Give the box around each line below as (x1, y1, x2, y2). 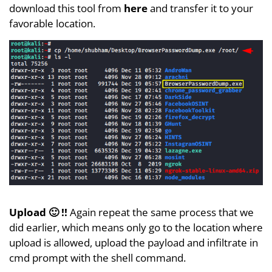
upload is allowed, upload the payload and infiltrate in (9, 236, 258, 250)
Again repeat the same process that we (67, 205, 254, 219)
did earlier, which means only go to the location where (9, 220, 263, 234)
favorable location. (9, 16, 95, 30)
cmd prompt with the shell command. (9, 251, 186, 265)
